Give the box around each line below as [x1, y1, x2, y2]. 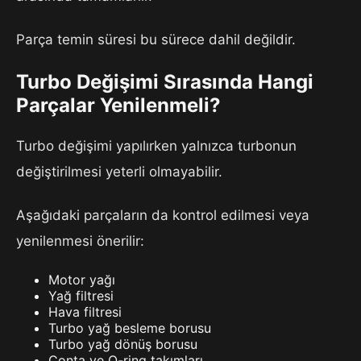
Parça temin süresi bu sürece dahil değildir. [16, 31, 296, 48]
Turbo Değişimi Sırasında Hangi [16, 70, 313, 94]
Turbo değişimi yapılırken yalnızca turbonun [16, 138, 297, 155]
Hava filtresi [48, 304, 122, 321]
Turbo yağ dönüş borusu [48, 336, 197, 353]
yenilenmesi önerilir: [16, 233, 144, 250]
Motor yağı [48, 272, 115, 288]
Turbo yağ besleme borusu [48, 320, 211, 337]
